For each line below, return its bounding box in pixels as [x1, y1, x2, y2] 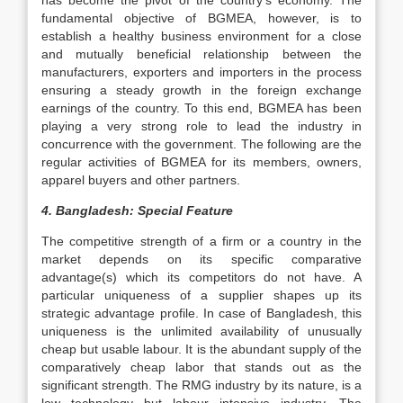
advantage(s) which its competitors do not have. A [41, 270, 362, 284]
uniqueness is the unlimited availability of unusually [41, 324, 362, 338]
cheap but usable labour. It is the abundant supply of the [41, 342, 362, 356]
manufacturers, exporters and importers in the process [41, 65, 362, 79]
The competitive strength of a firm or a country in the [41, 234, 362, 248]
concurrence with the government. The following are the [41, 137, 362, 151]
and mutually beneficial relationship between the [41, 47, 362, 61]
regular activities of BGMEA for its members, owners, [41, 155, 362, 169]
